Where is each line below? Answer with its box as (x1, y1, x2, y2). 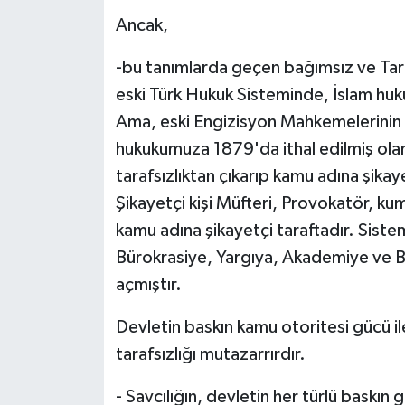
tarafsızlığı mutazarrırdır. (115, 345, 306, 364)
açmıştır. (115, 276, 182, 295)
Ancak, (115, 16, 168, 35)
